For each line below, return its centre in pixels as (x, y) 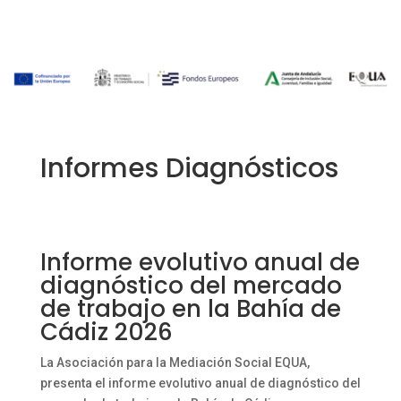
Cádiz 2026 (106, 333)
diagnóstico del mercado (191, 286)
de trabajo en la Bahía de (190, 309)
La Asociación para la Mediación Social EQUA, (175, 363)
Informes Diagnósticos (189, 169)
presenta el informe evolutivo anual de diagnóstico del (200, 384)
